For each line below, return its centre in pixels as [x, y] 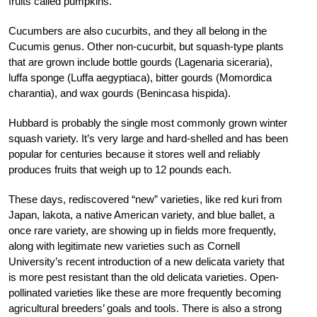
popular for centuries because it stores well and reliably [134, 154]
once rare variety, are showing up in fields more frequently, [142, 230]
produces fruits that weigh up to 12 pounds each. [120, 169]
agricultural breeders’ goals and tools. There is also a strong [145, 308]
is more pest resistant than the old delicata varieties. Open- [144, 277]
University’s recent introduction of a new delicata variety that [146, 261]
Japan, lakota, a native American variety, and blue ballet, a [142, 214]
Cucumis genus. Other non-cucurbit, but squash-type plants [146, 46]
